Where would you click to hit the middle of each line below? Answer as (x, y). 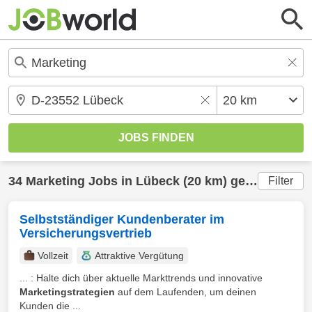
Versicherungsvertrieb (86, 233)
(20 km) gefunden (212, 181)
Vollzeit (53, 256)
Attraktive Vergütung (139, 256)
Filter (281, 181)
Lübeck (158, 181)
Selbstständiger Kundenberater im (122, 219)
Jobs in (110, 181)
